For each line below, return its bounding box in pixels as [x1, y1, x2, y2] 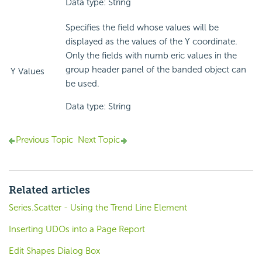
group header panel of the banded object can [65, 64, 246, 75]
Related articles [9, 184, 90, 197]
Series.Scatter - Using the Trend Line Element [9, 202, 187, 213]
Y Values [11, 66, 44, 77]
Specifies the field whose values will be [65, 22, 219, 33]
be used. [65, 78, 99, 89]
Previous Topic [16, 135, 73, 146]
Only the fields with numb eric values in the [65, 50, 237, 61]
